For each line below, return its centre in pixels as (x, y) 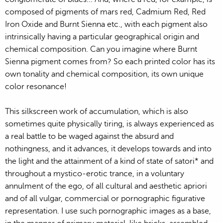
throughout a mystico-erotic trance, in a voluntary (95, 173)
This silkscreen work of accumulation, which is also (97, 111)
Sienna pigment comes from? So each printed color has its (110, 61)
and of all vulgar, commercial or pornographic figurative (105, 198)
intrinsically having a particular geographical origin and (102, 37)
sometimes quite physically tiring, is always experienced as (110, 124)
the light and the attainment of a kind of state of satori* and (109, 161)
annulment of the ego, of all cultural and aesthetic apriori (106, 186)
